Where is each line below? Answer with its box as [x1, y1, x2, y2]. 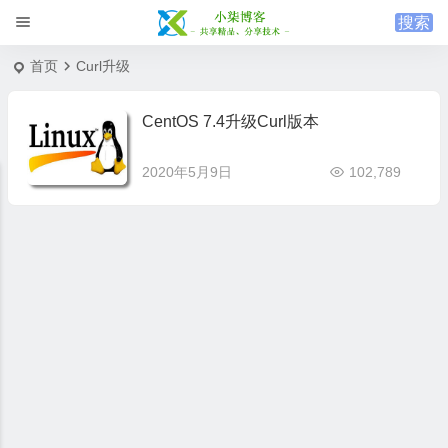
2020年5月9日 [141, 164, 232, 180]
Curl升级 [75, 58, 130, 74]
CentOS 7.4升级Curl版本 [141, 113, 319, 130]
